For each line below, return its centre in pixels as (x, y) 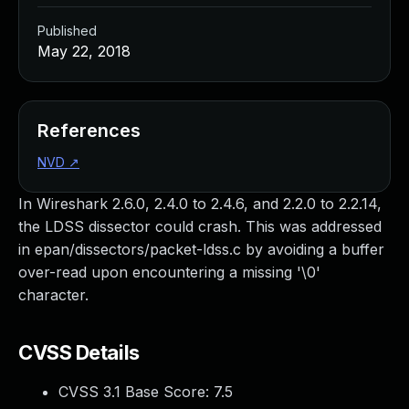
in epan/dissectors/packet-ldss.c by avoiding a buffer (201, 249)
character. (53, 295)
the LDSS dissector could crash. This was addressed (200, 226)
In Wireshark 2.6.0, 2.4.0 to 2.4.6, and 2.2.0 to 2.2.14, (200, 204)
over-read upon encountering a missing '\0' (169, 272)
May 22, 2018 (84, 51)
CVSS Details (79, 352)
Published (67, 31)
